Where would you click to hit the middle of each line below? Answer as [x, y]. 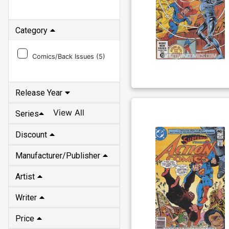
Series [27, 113]
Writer [26, 197]
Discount [31, 134]
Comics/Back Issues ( [65, 56]
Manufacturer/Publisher [58, 155]
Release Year [39, 93]
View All [69, 113]
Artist [25, 176]
